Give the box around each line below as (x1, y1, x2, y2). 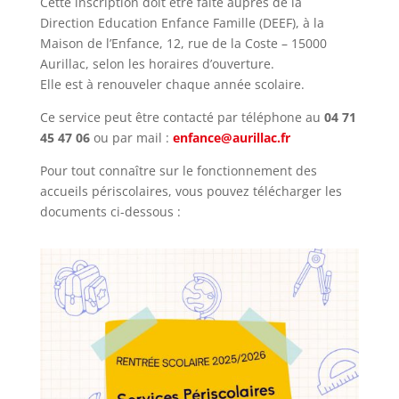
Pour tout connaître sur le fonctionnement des (39, 162, 317, 179)
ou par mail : (89, 129, 173, 146)
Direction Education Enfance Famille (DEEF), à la (39, 14, 324, 31)
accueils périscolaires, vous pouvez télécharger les (39, 183, 342, 199)
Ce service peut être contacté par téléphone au (39, 109, 324, 126)
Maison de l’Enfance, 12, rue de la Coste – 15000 (39, 35, 327, 52)
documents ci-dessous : (39, 203, 181, 220)
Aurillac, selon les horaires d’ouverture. (39, 55, 274, 72)
